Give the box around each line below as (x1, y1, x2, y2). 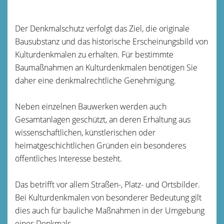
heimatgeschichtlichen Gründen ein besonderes (15, 139, 186, 151)
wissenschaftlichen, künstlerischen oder (15, 126, 155, 138)
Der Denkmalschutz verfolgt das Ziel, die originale (15, 22, 189, 34)
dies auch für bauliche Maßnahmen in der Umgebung (15, 204, 204, 216)
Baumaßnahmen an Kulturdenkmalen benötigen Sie (15, 61, 197, 73)
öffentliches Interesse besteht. (15, 152, 122, 164)
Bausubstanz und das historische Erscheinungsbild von (15, 35, 208, 47)
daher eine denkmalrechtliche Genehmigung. (15, 74, 176, 86)
